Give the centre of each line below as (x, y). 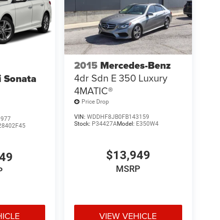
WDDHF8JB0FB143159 (118, 117)
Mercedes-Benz (137, 65)
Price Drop (95, 102)
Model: (126, 124)
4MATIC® (93, 90)
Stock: (83, 124)
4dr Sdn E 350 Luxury (121, 78)
